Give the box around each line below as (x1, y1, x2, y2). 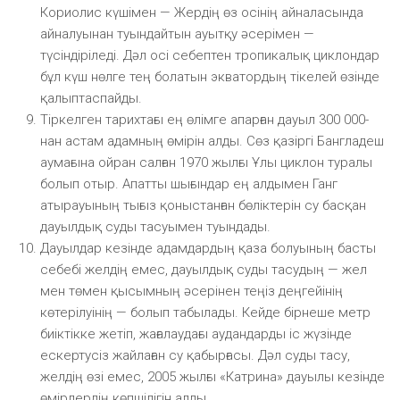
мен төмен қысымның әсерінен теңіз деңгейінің (40, 282, 343, 299)
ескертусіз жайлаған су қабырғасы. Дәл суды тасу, (40, 346, 350, 363)
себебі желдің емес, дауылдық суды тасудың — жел (40, 261, 367, 278)
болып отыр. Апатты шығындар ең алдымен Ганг (40, 175, 337, 192)
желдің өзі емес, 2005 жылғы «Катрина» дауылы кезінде (40, 368, 385, 385)
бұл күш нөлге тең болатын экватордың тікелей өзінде (40, 68, 379, 85)
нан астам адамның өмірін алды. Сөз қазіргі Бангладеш (40, 132, 384, 149)
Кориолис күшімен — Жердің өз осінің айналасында (40, 4, 363, 21)
